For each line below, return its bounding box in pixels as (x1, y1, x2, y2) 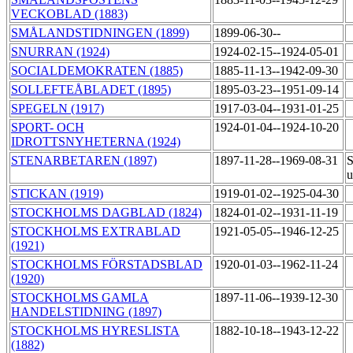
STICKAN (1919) (11, 187, 103, 201)
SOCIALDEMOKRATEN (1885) (11, 64, 183, 78)
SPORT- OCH (11, 121, 84, 135)
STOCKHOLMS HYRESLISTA (11, 324, 180, 338)
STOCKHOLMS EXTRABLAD (11, 225, 180, 239)
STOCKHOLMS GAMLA (11, 291, 149, 305)
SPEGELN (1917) (11, 102, 104, 116)
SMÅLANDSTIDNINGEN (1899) (11, 26, 189, 40)
